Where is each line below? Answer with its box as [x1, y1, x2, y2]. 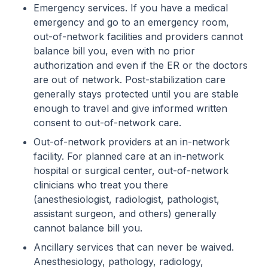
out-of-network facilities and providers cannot [33, 31, 243, 42]
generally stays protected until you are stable [33, 88, 239, 100]
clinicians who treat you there [33, 179, 168, 191]
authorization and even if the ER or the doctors [33, 59, 248, 71]
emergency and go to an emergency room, [33, 16, 229, 28]
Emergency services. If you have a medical [33, 2, 228, 14]
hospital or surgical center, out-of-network [33, 165, 229, 176]
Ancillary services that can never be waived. [33, 241, 234, 253]
